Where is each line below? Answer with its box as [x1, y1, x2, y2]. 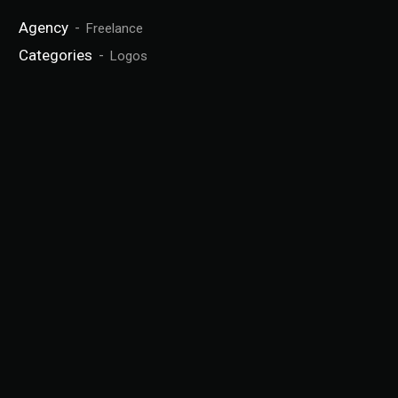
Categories [19, 46, 93, 64]
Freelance [86, 20, 144, 36]
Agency [19, 19, 69, 36]
